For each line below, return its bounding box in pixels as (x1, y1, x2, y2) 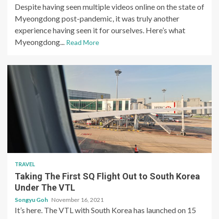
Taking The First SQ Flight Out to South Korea (15, 171, 200, 182)
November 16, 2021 (51, 196, 104, 204)
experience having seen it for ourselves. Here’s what (15, 25, 185, 35)
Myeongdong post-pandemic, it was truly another (15, 14, 179, 23)
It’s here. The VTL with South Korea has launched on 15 (15, 205, 196, 215)
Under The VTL (15, 182, 75, 193)
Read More (66, 38, 99, 47)
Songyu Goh (15, 196, 49, 204)
